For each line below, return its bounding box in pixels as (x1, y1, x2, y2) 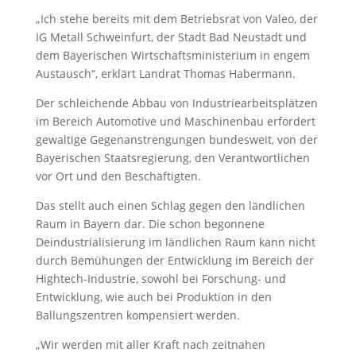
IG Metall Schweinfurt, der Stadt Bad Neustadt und (35, 29, 307, 44)
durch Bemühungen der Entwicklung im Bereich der (35, 252, 314, 268)
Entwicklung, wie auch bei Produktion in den (35, 288, 272, 304)
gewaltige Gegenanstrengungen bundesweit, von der (35, 131, 318, 147)
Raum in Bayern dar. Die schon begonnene (35, 215, 265, 231)
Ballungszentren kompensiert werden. (35, 307, 240, 323)
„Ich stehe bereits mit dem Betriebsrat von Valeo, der (35, 10, 318, 26)
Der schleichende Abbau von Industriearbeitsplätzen (35, 95, 318, 110)
